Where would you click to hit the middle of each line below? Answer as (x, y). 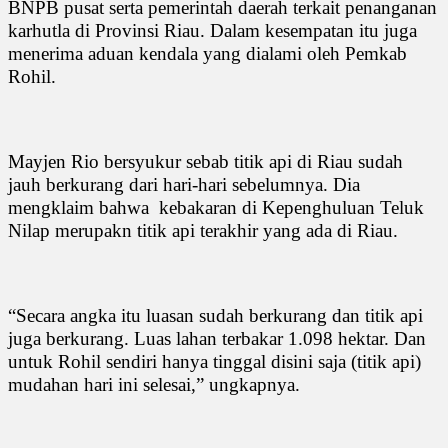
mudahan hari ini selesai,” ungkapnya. (154, 384)
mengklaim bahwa (81, 207)
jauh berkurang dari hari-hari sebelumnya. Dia (184, 184)
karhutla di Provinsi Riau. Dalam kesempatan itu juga (212, 30)
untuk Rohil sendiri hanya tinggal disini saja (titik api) (214, 361)
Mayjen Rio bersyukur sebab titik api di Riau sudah (205, 161)
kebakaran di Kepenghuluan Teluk (291, 207)
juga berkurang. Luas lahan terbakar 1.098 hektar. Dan (217, 338)
